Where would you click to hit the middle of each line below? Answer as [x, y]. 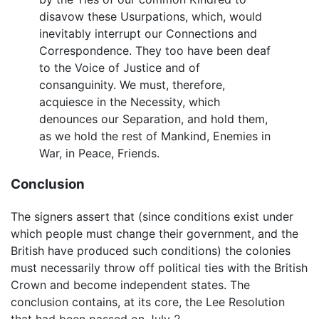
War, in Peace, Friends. [99, 153]
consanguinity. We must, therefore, [132, 84]
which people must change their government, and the [155, 234]
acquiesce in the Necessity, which [130, 101]
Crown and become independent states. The [130, 285]
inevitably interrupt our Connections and [148, 33]
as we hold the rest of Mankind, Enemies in [155, 136]
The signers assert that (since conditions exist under [152, 216]
